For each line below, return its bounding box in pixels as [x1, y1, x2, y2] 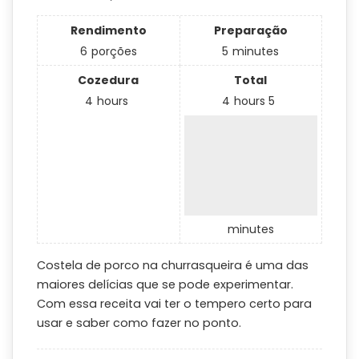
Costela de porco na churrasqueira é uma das [37, 256, 309, 273]
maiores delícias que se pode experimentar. [37, 276, 293, 292]
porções [91, 42, 137, 59]
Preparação [213, 22, 288, 38]
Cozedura [78, 71, 139, 88]
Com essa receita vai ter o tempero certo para [37, 295, 312, 312]
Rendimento [70, 22, 147, 38]
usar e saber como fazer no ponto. [37, 314, 241, 331]
